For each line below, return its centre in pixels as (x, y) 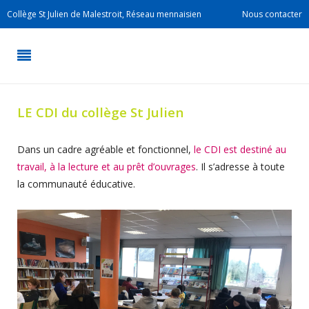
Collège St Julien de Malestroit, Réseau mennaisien (104, 14)
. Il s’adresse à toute (240, 167)
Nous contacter (272, 14)
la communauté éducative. (76, 184)
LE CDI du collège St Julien (100, 112)
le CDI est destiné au (240, 149)
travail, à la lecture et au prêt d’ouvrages (107, 167)
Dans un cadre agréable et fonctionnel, (106, 149)
